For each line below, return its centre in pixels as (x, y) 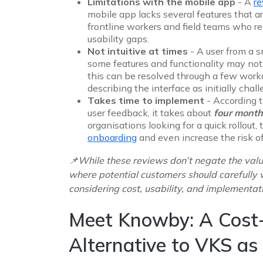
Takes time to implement (147, 100)
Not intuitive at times (138, 51)
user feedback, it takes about (151, 112)
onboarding (112, 137)
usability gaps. (118, 38)
